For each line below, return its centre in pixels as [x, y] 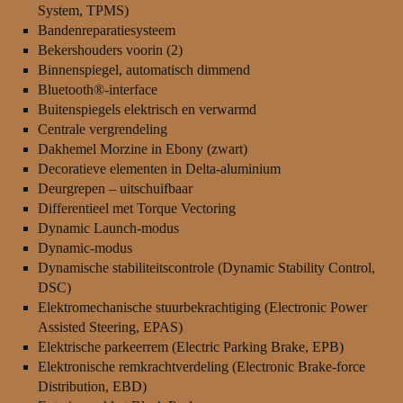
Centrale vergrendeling [102, 130]
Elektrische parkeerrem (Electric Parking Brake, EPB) [190, 347]
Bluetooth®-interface [97, 90]
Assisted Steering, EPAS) [110, 327]
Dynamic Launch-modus [108, 228]
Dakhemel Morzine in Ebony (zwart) [142, 149]
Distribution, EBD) [92, 387]
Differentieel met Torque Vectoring [136, 209]
